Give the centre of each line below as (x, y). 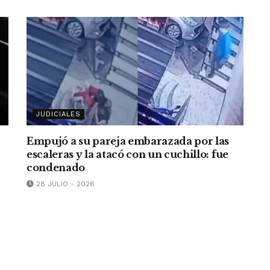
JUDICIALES (58, 115)
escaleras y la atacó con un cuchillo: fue (127, 155)
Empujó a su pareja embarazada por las (128, 141)
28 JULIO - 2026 (64, 184)
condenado (56, 168)
